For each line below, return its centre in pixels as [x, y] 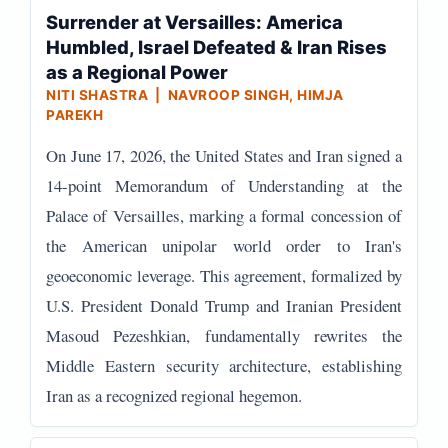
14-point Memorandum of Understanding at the [224, 185]
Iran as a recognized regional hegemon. [174, 395]
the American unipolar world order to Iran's [224, 245]
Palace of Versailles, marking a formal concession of [224, 215]
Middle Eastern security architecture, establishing [224, 365]
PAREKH [74, 115]
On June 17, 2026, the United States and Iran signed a [224, 155]
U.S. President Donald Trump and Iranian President [224, 305]
